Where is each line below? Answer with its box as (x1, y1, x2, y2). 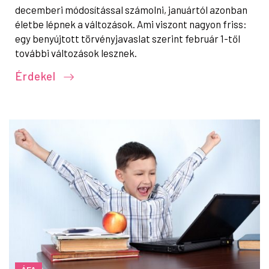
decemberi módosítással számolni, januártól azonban (15, 3, 247, 16)
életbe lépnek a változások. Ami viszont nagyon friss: (15, 17, 247, 30)
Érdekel (15, 68, 59, 83)
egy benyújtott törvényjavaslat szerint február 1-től (15, 32, 240, 44)
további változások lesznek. (15, 46, 137, 59)
